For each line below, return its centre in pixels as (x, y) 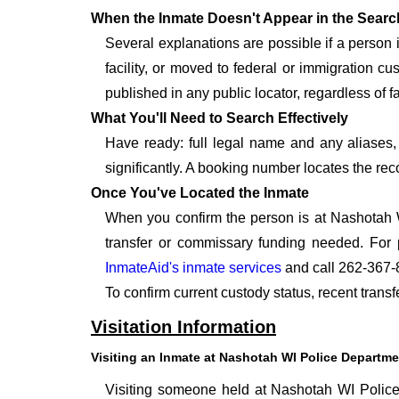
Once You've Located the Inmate (200, 193)
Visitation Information (183, 327)
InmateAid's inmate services (193, 268)
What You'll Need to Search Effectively (220, 118)
